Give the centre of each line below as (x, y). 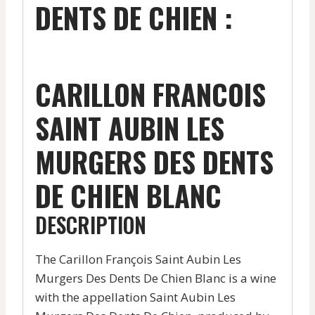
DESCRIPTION (91, 224)
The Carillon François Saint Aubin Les (138, 259)
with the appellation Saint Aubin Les (135, 297)
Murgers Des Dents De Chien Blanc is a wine (156, 278)
